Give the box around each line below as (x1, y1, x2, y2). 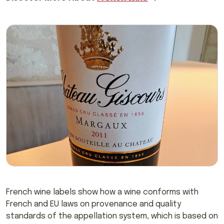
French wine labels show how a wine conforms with (6, 188, 198, 197)
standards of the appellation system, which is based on (6, 212, 218, 221)
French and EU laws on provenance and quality (6, 200, 181, 209)
